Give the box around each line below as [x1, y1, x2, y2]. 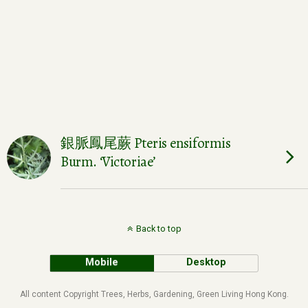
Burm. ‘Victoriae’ [60, 152, 155, 171]
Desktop [186, 256, 226, 268]
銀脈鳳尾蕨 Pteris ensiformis [60, 133, 231, 153]
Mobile [85, 256, 119, 268]
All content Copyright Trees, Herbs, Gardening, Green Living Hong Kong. [19, 289, 289, 299]
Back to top [135, 223, 181, 234]
